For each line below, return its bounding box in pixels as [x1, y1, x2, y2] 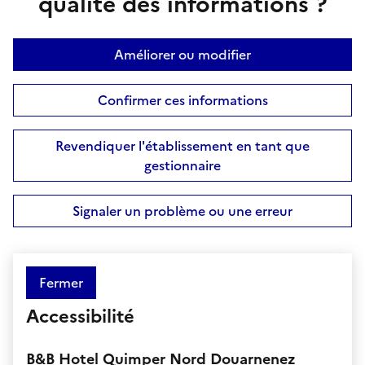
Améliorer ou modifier [114, 44, 251, 64]
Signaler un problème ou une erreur [73, 200, 292, 221]
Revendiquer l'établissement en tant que [55, 135, 310, 156]
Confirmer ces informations [97, 90, 268, 110]
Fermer [39, 272, 83, 292]
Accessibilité [26, 302, 134, 330]
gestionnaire [144, 155, 221, 175]
